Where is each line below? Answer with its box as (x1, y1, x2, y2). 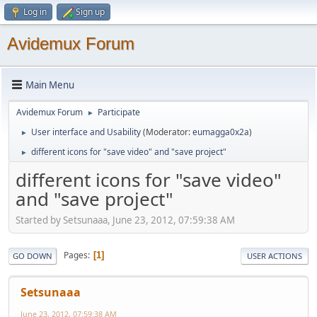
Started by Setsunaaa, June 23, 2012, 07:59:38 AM (16, 213, 235, 226)
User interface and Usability (31, 126, 141, 138)
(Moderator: (143, 126, 192, 138)
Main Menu (25, 78, 74, 91)
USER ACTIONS (247, 250, 302, 261)
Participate (98, 106, 140, 118)
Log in (23, 6, 47, 18)
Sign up (76, 6, 105, 18)
